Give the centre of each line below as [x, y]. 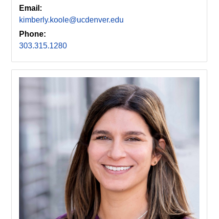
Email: [31, 8]
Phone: [33, 34]
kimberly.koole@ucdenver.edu [71, 20]
